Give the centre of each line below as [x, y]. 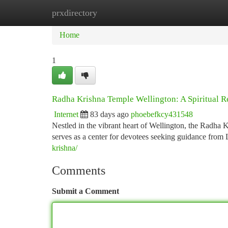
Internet [66, 114]
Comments [79, 170]
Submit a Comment [85, 191]
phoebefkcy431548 [162, 114]
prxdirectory [75, 13]
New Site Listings [131, 12]
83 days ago [109, 114]
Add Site [189, 12]
